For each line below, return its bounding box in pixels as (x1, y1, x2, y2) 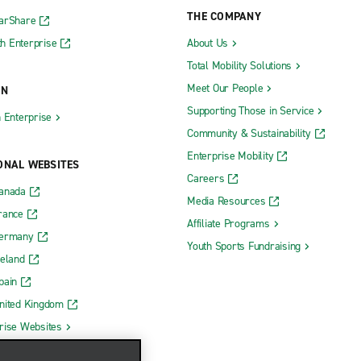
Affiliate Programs (187, 215, 270, 231)
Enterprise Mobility (187, 147, 274, 164)
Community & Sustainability (187, 125, 311, 141)
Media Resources (187, 193, 266, 209)
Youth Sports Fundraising (187, 238, 301, 254)
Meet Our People (187, 80, 263, 96)
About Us (187, 35, 228, 51)
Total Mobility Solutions (187, 57, 292, 73)
